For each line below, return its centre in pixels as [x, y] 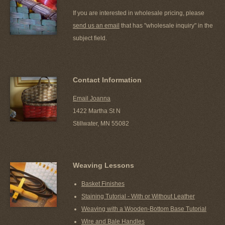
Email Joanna [92, 98]
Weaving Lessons [103, 165]
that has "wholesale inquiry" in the [166, 25]
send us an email [96, 25]
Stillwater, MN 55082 [101, 123]
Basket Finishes [103, 184]
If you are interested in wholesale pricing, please [139, 13]
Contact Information [107, 80]
